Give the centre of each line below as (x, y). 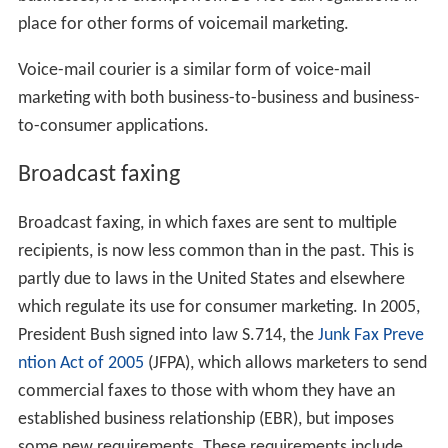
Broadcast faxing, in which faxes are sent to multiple (207, 224)
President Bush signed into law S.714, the (167, 336)
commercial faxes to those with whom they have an (206, 392)
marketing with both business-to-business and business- (218, 99)
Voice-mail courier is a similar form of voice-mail (194, 71)
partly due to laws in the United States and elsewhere (211, 280)
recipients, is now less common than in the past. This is (215, 252)
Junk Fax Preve (370, 336)
